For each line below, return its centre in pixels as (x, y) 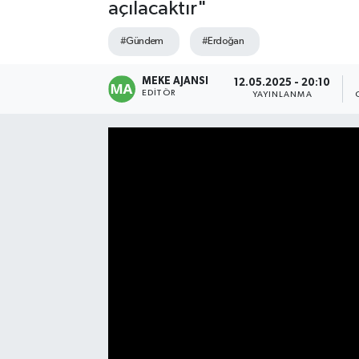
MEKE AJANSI (175, 81)
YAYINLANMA (282, 95)
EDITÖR (159, 93)
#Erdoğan (223, 41)
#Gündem (141, 41)
